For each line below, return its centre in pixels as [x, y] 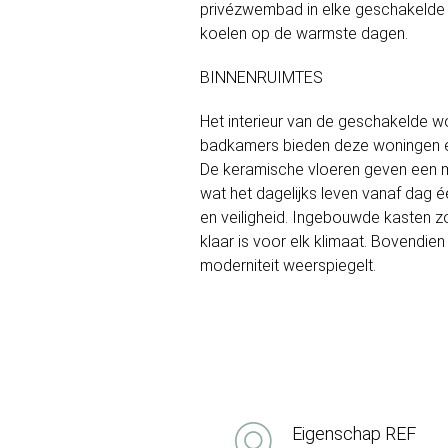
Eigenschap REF [354, 434]
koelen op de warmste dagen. [304, 34]
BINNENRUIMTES [261, 78]
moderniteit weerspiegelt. [288, 266]
